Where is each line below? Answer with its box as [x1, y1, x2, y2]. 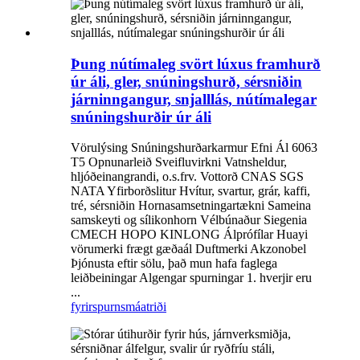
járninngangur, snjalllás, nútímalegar [71, 90, 317, 108]
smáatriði [121, 300, 166, 314]
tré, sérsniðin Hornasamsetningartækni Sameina [71, 198, 311, 213]
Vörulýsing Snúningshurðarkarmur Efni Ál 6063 [71, 141, 317, 155]
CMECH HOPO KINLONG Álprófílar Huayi [71, 227, 308, 242]
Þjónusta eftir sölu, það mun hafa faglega [71, 256, 277, 271]
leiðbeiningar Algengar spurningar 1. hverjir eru [71, 271, 312, 285]
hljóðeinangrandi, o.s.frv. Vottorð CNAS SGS [71, 170, 304, 184]
